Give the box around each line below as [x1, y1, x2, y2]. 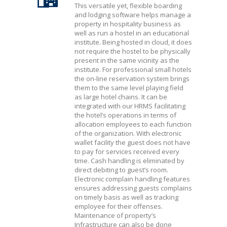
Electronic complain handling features [74, 174, 190, 183]
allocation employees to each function [74, 120, 192, 129]
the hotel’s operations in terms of [74, 110, 176, 120]
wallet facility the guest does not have [74, 138, 191, 147]
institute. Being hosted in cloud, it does [74, 37, 192, 47]
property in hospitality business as [74, 19, 181, 28]
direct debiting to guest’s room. [74, 165, 168, 174]
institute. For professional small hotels [74, 65, 192, 74]
